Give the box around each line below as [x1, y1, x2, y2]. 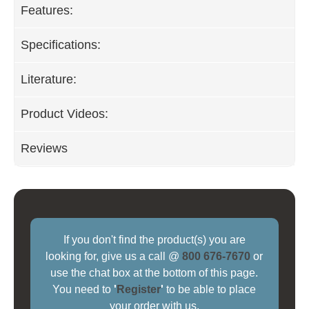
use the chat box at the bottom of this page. [50, 267, 259, 279]
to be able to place [163, 283, 257, 296]
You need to [52, 283, 114, 296]
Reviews [21, 141, 68, 155]
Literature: [21, 72, 77, 86]
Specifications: [21, 37, 101, 52]
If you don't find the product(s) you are [63, 234, 246, 246]
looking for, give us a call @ [46, 250, 183, 263]
